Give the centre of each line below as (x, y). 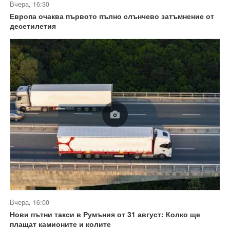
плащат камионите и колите (60, 224)
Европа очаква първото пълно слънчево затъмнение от (112, 16)
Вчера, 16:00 (30, 202)
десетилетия (33, 25)
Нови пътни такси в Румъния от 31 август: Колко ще (105, 214)
